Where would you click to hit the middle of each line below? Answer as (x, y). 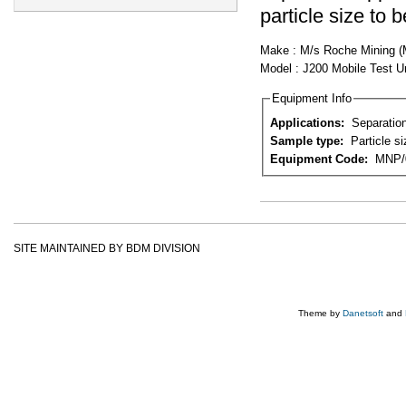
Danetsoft (363, 313)
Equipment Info (311, 99)
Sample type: (308, 140)
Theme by (320, 313)
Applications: (309, 122)
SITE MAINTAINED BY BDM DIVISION (107, 248)
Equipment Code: (320, 159)
